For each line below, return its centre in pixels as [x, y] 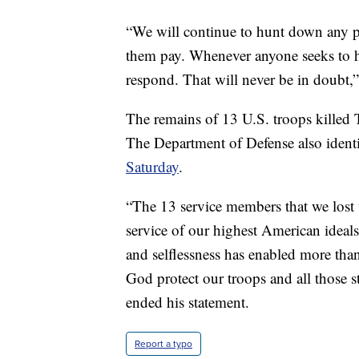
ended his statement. [188, 302]
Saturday [152, 167]
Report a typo [163, 344]
